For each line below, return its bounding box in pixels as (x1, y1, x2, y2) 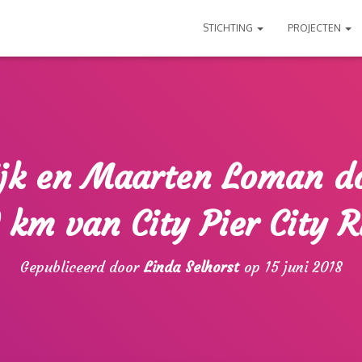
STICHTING (203, 22, 255, 34)
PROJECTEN (288, 22, 343, 34)
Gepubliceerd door (19, 258, 144, 276)
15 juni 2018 (264, 258, 343, 276)
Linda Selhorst (143, 258, 239, 276)
